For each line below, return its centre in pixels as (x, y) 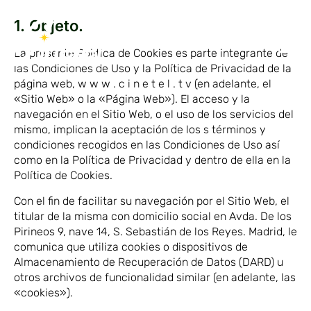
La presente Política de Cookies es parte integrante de (151, 53)
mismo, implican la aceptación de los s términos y (140, 129)
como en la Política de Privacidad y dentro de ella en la (152, 160)
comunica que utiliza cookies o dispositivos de (131, 246)
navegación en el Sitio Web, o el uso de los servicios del (154, 114)
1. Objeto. (49, 25)
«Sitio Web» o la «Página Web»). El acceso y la (132, 99)
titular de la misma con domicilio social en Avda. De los (153, 216)
